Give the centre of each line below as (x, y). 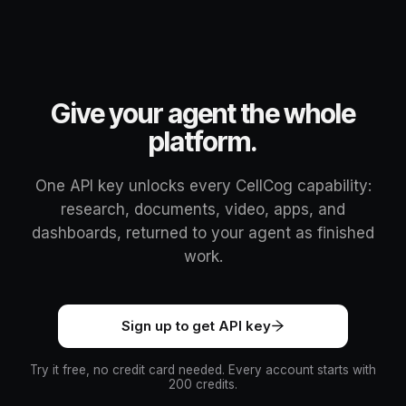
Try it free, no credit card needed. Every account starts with (203, 369)
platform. (203, 141)
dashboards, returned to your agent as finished (203, 232)
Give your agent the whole (203, 113)
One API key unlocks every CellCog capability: (203, 185)
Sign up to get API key (196, 326)
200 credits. (203, 384)
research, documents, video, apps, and (203, 209)
